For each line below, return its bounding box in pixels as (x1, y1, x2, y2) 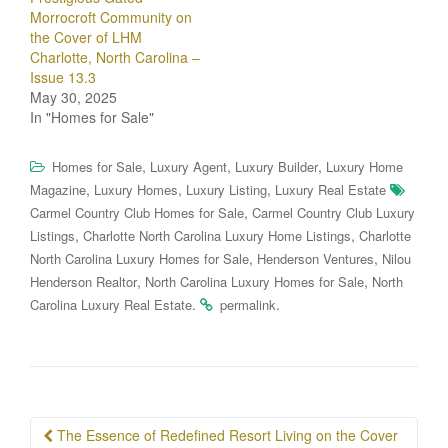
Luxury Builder (235, 156, 318, 176)
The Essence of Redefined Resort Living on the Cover (53, 424, 398, 445)
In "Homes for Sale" (30, 106, 154, 127)
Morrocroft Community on (30, 6, 192, 27)
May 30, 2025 (30, 86, 117, 107)
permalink (220, 294, 276, 314)
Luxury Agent (150, 156, 227, 176)
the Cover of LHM (30, 26, 142, 47)
